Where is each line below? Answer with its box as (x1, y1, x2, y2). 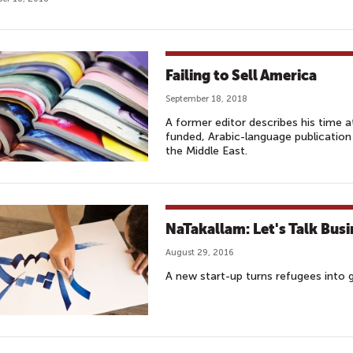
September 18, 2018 (165, 94, 247, 104)
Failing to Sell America (165, 67, 317, 84)
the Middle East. (165, 144, 247, 158)
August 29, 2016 (165, 247, 234, 258)
